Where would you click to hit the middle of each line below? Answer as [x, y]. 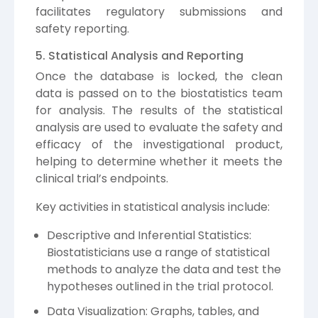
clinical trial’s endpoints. [102, 178]
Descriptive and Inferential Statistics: [149, 235]
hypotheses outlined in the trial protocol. [160, 286]
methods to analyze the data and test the [164, 269]
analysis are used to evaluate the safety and [159, 127]
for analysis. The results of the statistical [159, 110]
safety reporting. [82, 28]
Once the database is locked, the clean [159, 76]
